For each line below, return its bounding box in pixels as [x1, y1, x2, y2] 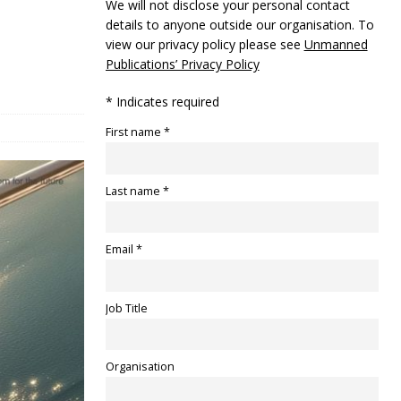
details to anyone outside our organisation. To [105, 16, 374, 33]
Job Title [105, 300, 148, 316]
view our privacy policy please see [105, 36, 304, 53]
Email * [105, 242, 142, 258]
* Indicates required [105, 93, 219, 110]
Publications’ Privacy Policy [105, 55, 260, 73]
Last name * [105, 183, 169, 199]
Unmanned [303, 36, 368, 53]
